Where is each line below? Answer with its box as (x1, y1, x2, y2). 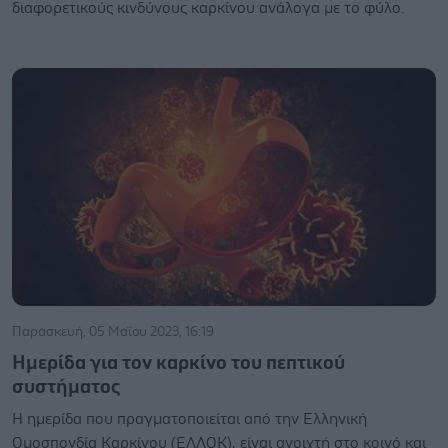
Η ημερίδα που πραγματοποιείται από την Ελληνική (12, 411, 367, 427)
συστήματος (12, 377, 120, 397)
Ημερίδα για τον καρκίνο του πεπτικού (12, 353, 345, 373)
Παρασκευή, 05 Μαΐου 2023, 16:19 (12, 325, 214, 339)
